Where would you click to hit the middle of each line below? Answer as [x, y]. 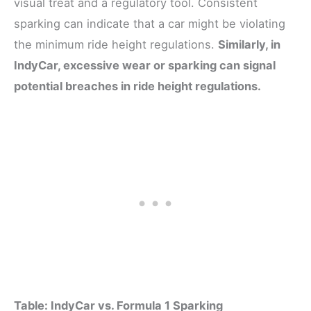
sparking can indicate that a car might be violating [150, 23]
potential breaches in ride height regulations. [137, 86]
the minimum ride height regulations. [116, 44]
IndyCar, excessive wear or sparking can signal [145, 65]
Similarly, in [249, 44]
